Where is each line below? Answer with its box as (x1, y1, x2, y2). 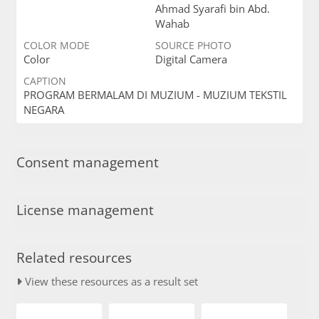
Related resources (16, 249, 132, 267)
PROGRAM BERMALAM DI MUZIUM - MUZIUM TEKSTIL (23, 88, 287, 102)
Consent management (16, 152, 159, 171)
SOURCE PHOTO (155, 38, 231, 52)
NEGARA (23, 103, 64, 117)
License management (16, 201, 154, 219)
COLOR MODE (23, 38, 90, 52)
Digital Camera (155, 52, 227, 66)
